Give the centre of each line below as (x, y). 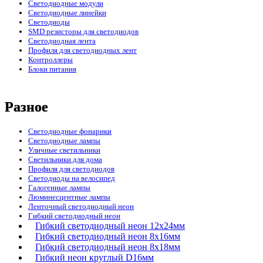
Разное (26, 107)
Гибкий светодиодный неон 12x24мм (110, 226)
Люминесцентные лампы (69, 197)
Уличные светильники (64, 150)
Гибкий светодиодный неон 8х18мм (108, 247)
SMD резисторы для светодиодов (83, 32)
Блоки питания (52, 69)
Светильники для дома (65, 160)
